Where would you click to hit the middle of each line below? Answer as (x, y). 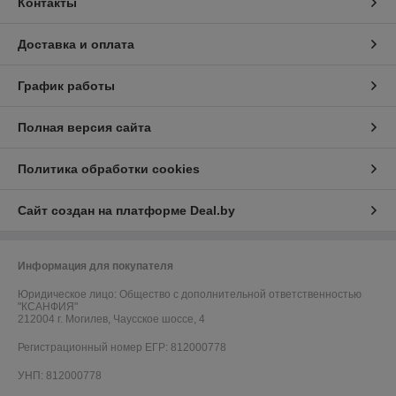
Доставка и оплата (76, 45)
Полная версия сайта (84, 128)
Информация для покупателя (95, 267)
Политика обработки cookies (109, 169)
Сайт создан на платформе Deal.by (126, 211)
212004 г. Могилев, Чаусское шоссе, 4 (111, 320)
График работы (66, 86)
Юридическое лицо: (69, 295)
